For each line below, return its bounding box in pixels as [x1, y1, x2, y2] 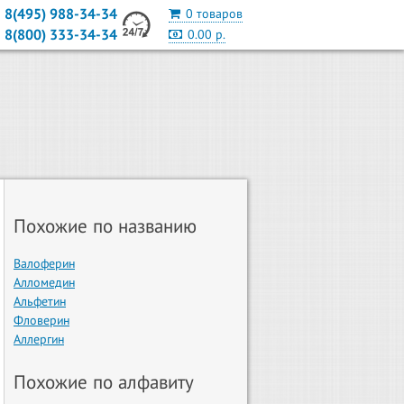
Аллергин [14, 331, 64, 348]
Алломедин [14, 274, 75, 291]
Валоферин [14, 255, 75, 272]
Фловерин [14, 312, 69, 329]
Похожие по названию [14, 214, 197, 239]
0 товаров [186, 5, 243, 22]
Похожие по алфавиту [14, 370, 194, 395]
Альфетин [14, 293, 66, 310]
